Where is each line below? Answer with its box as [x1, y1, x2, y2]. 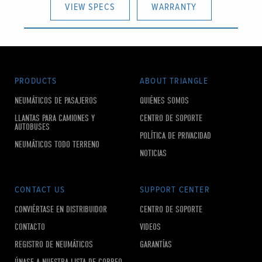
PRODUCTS [15, 75, 57, 88]
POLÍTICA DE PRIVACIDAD [140, 130, 211, 142]
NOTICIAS [140, 148, 167, 159]
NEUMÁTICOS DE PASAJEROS [15, 95, 97, 106]
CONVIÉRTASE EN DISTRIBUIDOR [15, 204, 107, 215]
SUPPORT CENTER [140, 184, 210, 196]
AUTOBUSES [15, 122, 50, 133]
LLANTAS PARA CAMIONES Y [15, 113, 95, 124]
